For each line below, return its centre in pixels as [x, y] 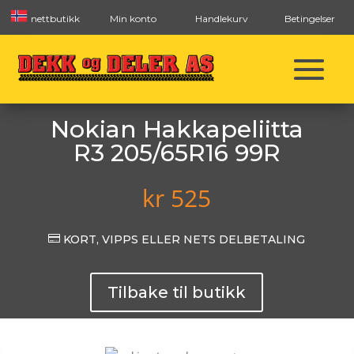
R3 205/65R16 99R [177, 153]
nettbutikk [54, 19]
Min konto [133, 19]
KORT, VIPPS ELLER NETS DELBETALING [183, 239]
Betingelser [310, 19]
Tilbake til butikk [177, 292]
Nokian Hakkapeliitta [177, 129]
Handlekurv [221, 19]
